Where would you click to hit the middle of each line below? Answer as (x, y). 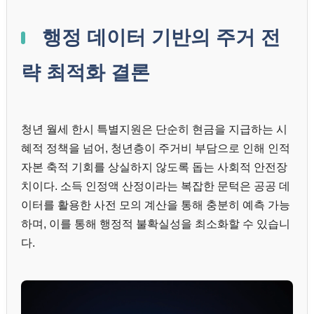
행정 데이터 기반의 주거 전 (158, 38)
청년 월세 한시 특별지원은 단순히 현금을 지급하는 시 (154, 130)
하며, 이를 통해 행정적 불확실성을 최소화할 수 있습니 (156, 224)
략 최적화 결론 (86, 73)
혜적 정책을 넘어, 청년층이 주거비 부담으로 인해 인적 (156, 149)
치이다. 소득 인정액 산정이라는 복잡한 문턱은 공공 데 (156, 186)
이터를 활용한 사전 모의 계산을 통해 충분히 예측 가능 (156, 205)
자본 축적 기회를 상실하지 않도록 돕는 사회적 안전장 (154, 168)
